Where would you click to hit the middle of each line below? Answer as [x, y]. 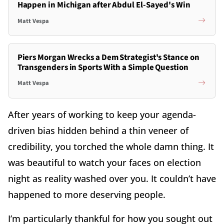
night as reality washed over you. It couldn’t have [112, 178]
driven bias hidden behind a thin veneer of [98, 130]
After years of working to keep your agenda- [102, 114]
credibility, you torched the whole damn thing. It [111, 146]
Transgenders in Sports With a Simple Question [103, 67]
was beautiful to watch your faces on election [104, 162]
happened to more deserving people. [87, 194]
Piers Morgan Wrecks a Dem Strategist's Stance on [108, 57]
